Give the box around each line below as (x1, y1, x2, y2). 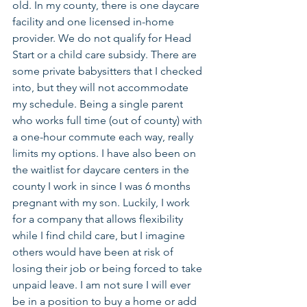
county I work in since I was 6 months (12, 179, 193, 193)
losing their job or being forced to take (12, 261, 205, 275)
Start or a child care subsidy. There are (12, 47, 199, 61)
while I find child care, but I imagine (12, 228, 188, 242)
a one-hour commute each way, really (12, 130, 196, 143)
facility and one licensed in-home (12, 14, 177, 28)
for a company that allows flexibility (12, 212, 186, 225)
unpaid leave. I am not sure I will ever (12, 278, 193, 291)
